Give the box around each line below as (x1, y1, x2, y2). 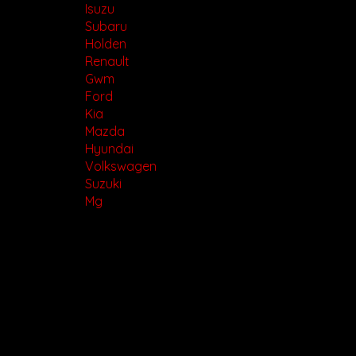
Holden (84, 36, 126, 52)
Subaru (84, 18, 127, 35)
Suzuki (84, 176, 122, 192)
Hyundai (84, 141, 133, 157)
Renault (84, 53, 130, 70)
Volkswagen (84, 158, 157, 175)
